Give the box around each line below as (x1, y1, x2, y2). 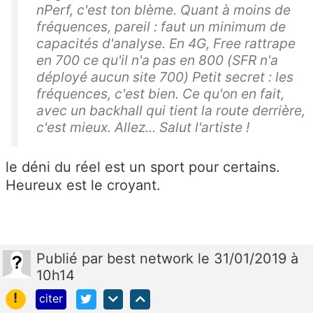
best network (107, 250, 198, 268)
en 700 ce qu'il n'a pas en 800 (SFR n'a (36, 52, 278, 69)
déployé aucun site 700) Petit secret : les (36, 68, 293, 86)
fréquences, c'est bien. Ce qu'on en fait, (36, 85, 284, 103)
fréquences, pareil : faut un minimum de (36, 18, 286, 36)
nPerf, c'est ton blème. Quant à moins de (36, 1, 291, 19)
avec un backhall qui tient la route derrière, (36, 102, 305, 119)
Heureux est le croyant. (6, 177, 161, 194)
